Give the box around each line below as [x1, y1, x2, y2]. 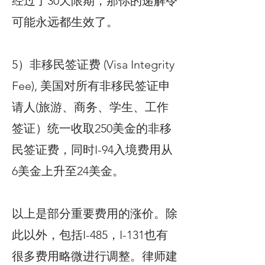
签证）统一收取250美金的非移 [12, 121, 172, 135]
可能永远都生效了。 [12, 15, 118, 29]
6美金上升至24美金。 [12, 164, 124, 178]
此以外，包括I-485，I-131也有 [12, 228, 168, 242]
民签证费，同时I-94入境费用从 [12, 143, 173, 157]
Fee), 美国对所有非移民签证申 [12, 79, 170, 93]
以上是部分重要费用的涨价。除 [12, 206, 177, 221]
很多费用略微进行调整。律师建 [12, 249, 177, 263]
